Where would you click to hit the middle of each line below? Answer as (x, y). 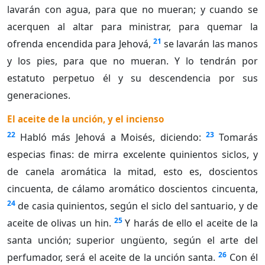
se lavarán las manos (211, 44)
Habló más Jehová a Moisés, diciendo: (110, 138)
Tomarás (238, 138)
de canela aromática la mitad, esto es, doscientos (132, 172)
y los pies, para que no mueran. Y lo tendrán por (132, 61)
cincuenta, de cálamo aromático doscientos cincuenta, (132, 189)
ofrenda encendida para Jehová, (79, 44)
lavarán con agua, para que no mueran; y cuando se (132, 10)
